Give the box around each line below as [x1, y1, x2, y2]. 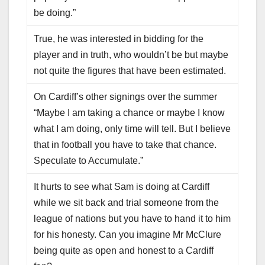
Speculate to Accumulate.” [34, 156, 144, 166]
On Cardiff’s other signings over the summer [34, 92, 218, 102]
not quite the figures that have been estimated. [34, 66, 227, 76]
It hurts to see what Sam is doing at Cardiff [34, 182, 210, 192]
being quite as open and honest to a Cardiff [34, 245, 214, 256]
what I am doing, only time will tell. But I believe [34, 124, 231, 134]
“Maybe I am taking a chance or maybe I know [34, 108, 225, 118]
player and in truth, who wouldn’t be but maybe [34, 50, 229, 60]
